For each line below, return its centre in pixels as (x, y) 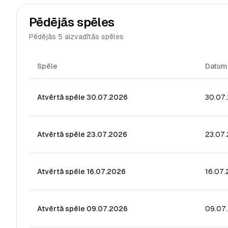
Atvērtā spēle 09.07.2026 (82, 209)
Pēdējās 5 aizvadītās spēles (76, 37)
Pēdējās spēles (72, 22)
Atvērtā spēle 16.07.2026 (81, 172)
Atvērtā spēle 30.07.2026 (82, 97)
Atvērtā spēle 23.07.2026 (82, 134)
